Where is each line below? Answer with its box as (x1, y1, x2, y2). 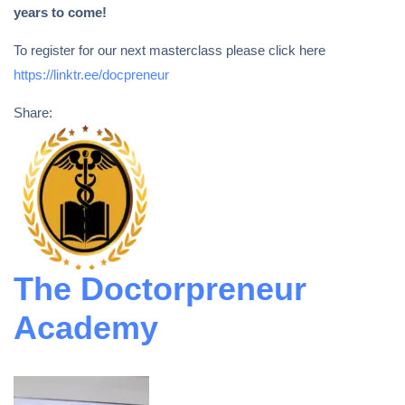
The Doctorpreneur (14, 270, 306, 307)
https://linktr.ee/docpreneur (14, 67, 169, 82)
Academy (14, 309, 158, 346)
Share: (14, 105, 52, 120)
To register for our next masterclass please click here (14, 42, 325, 58)
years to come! (14, 5, 107, 20)
